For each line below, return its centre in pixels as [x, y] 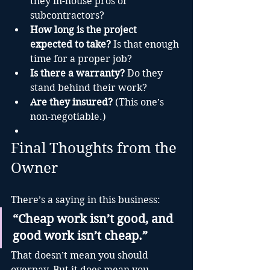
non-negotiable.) [68, 117]
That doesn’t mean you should [81, 256]
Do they [145, 74]
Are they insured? [71, 102]
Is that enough [146, 45]
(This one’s [140, 102]
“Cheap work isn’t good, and [94, 219]
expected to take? [71, 45]
